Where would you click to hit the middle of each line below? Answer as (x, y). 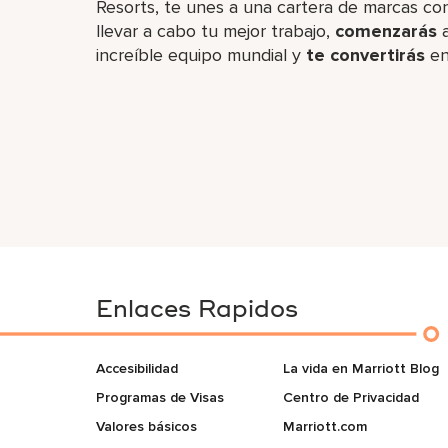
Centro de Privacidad (385, 397)
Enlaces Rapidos (197, 311)
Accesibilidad (137, 368)
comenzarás (386, 31)
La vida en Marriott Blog (395, 368)
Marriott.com (324, 426)
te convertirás (365, 55)
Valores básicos (146, 426)
